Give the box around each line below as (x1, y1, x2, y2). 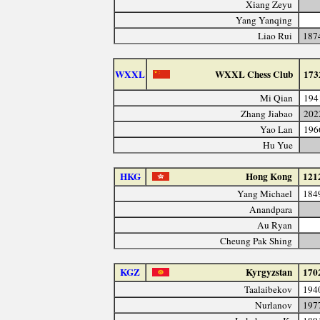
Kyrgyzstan (246, 264, 293, 279)
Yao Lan (260, 122, 294, 136)
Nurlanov (255, 298, 293, 311)
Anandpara (249, 202, 293, 216)
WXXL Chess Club (215, 66, 294, 81)
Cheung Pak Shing (220, 234, 293, 247)
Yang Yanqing (236, 13, 293, 26)
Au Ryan (257, 218, 293, 231)
